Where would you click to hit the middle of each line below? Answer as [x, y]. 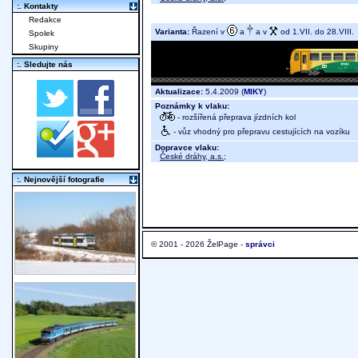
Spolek [42, 34]
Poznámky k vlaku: [192, 106]
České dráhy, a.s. [192, 157]
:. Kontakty [38, 6]
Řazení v [208, 31]
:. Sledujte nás [45, 65]
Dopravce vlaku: [187, 148]
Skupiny [44, 47]
